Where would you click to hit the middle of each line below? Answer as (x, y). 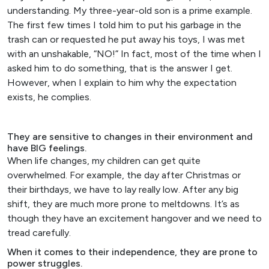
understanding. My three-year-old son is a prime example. (130, 10)
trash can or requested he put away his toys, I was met (126, 39)
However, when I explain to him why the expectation (122, 82)
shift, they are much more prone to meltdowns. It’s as (123, 204)
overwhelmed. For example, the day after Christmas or (124, 175)
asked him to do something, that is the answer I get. (120, 68)
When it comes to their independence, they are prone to (132, 252)
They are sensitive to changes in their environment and (130, 136)
